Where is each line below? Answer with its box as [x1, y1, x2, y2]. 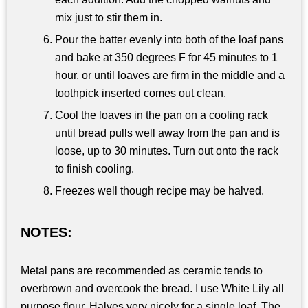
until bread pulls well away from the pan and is [55, 127, 280, 140]
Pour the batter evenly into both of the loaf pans [55, 34, 283, 46]
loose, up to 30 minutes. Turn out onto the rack [55, 145, 278, 157]
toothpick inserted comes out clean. [55, 87, 226, 100]
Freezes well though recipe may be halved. [55, 185, 264, 197]
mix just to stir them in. [55, 12, 162, 24]
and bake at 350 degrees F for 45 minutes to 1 [55, 52, 278, 64]
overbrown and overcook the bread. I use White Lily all [21, 283, 284, 295]
